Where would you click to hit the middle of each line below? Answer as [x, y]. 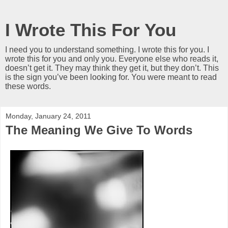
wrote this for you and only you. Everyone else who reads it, [112, 59]
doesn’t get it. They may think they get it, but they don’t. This [112, 68]
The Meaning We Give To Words [99, 130]
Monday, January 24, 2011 [48, 116]
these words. [28, 86]
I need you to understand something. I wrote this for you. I [107, 50]
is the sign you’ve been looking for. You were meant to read [111, 77]
